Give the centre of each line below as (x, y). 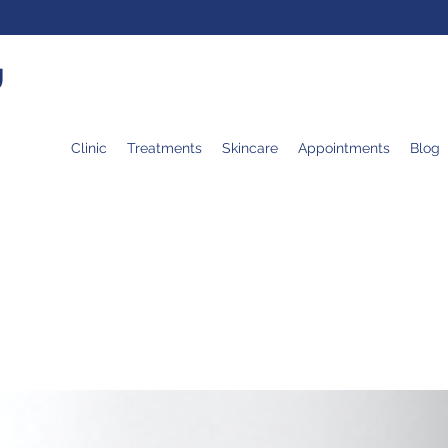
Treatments (164, 148)
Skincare (250, 148)
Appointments (344, 148)
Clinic (89, 148)
